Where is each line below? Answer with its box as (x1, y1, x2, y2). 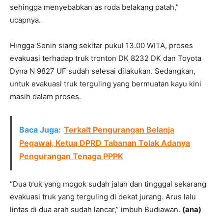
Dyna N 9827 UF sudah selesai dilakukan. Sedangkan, (10, 66, 195, 76)
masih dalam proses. (10, 92, 81, 101)
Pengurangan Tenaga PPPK (19, 151, 123, 161)
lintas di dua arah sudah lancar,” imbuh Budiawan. (10, 205, 182, 214)
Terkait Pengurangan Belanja (64, 125, 174, 135)
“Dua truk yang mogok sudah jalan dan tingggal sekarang (10, 179, 206, 189)
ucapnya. (10, 15, 41, 25)
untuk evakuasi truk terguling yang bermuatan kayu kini (10, 79, 201, 88)
